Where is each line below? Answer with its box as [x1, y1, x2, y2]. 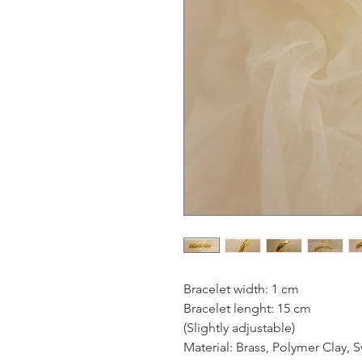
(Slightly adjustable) [183, 320, 295, 336]
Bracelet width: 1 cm [183, 281, 299, 297]
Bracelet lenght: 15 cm [183, 301, 311, 317]
